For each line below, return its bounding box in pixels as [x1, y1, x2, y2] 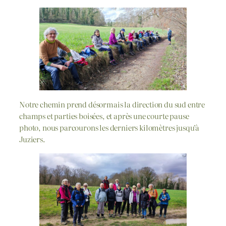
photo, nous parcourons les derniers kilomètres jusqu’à [19, 122, 200, 133]
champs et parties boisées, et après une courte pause [19, 110, 189, 122]
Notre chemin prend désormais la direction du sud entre [19, 99, 205, 110]
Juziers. [19, 134, 45, 145]
